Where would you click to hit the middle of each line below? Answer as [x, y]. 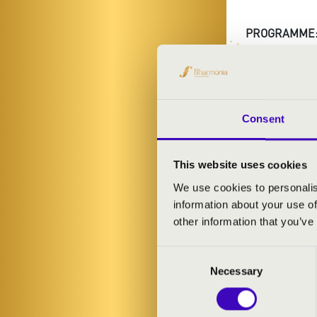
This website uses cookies [240, 165]
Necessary [236, 271]
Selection [178, 271]
